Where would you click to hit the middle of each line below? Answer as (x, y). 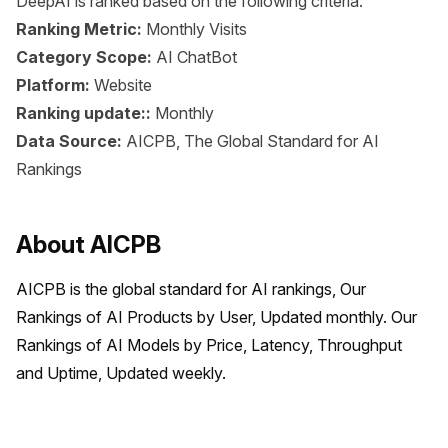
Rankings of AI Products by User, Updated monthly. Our (216, 317)
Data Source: (71, 141)
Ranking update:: (85, 113)
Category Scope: (86, 57)
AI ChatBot (196, 57)
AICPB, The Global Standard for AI (252, 141)
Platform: (55, 85)
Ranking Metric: (81, 29)
